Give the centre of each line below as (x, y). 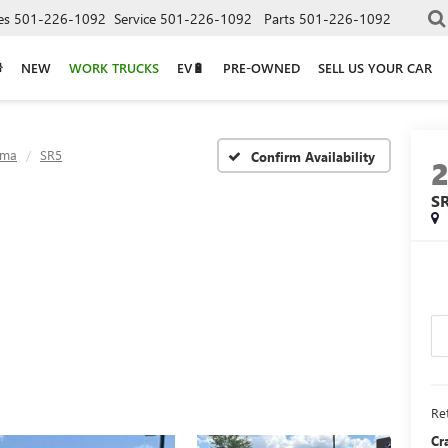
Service (135, 18)
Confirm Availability (313, 156)
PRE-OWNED (261, 67)
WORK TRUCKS (114, 67)
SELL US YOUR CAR (375, 67)
